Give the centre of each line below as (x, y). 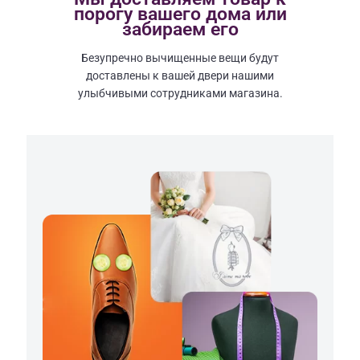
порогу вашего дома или (180, 14)
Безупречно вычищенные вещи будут (180, 58)
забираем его (180, 29)
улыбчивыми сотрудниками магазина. (180, 93)
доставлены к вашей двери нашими (180, 76)
